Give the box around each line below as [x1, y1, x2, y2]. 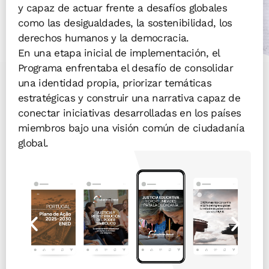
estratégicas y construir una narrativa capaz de [18, 92, 241, 104]
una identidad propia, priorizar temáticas [18, 77, 212, 89]
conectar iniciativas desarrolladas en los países [18, 107, 241, 119]
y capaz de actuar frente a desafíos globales [18, 2, 228, 14]
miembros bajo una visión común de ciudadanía [18, 122, 245, 134]
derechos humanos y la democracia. [18, 32, 189, 44]
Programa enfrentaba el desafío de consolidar [18, 62, 234, 74]
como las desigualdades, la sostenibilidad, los [18, 17, 232, 29]
